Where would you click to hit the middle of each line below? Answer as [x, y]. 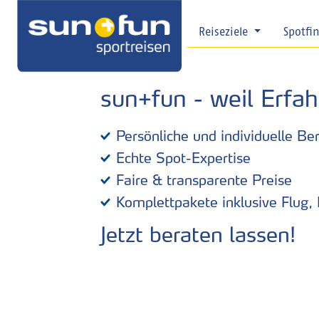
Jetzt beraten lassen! [198, 234]
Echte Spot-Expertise [183, 158]
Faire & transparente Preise [204, 180]
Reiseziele [225, 33]
